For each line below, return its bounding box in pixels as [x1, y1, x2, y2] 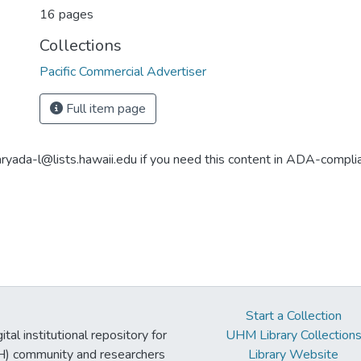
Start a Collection [245, 307, 342, 325]
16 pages [39, 6, 93, 23]
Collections [39, 35, 122, 56]
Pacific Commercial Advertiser [39, 63, 206, 81]
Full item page [63, 100, 146, 118]
